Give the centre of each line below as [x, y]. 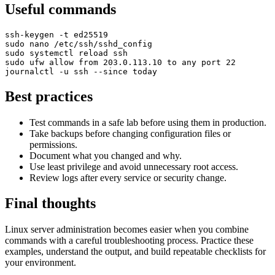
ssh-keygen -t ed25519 [56, 34]
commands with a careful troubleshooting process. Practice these [129, 241]
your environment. [41, 263]
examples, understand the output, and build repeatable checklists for [135, 252]
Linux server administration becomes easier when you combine [127, 230]
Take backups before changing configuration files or [130, 133]
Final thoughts [50, 203]
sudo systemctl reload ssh [66, 53]
